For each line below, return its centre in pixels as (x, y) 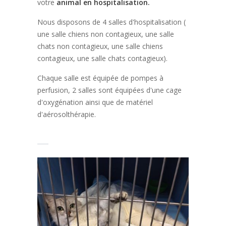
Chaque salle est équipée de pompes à (100, 78)
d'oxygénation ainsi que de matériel (95, 102)
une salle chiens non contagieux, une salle (106, 34)
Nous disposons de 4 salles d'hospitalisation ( (111, 22)
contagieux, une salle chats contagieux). (102, 58)
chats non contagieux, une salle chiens (100, 46)
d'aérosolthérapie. (67, 114)
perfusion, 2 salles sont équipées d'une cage (109, 90)
